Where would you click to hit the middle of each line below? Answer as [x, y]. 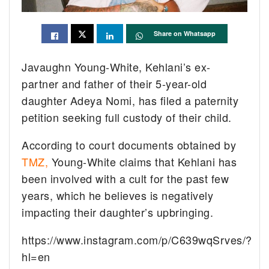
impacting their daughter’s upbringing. [118, 212]
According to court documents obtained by [129, 145]
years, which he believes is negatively [118, 195]
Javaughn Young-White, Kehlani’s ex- [116, 67]
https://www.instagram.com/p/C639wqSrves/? [137, 240]
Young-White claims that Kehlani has [143, 162]
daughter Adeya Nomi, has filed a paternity [130, 101]
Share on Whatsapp [185, 34]
